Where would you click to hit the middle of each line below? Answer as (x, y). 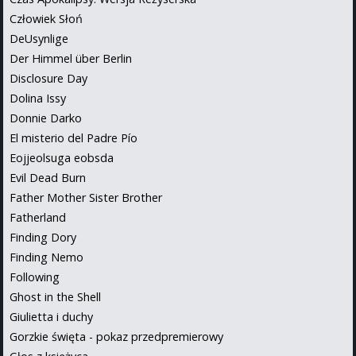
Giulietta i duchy (51, 316)
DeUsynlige (39, 38)
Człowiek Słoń (46, 18)
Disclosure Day (48, 78)
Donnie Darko (46, 118)
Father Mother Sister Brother (86, 197)
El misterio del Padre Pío (74, 137)
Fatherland (38, 217)
